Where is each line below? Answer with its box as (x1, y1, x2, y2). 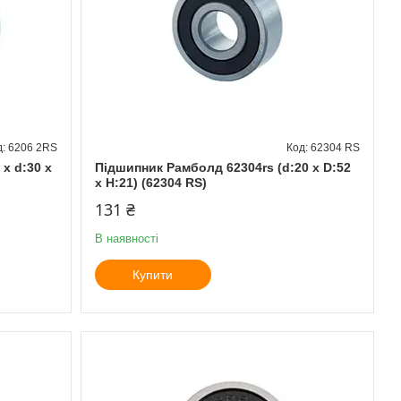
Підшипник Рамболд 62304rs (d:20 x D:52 (94, 159, 351, 175)
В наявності (94, 231, 158, 245)
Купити (132, 267, 174, 282)
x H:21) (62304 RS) (94, 175, 207, 190)
